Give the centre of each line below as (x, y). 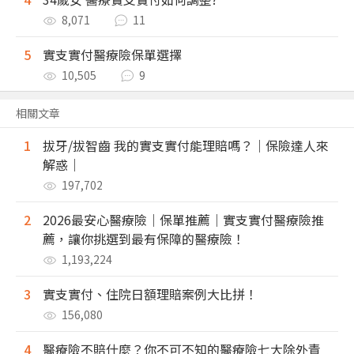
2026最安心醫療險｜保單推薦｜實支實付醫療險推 (183, 220)
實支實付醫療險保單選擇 (112, 55)
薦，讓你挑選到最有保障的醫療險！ (144, 239)
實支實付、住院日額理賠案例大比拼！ (150, 294)
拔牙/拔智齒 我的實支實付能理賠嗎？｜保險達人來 (186, 146)
